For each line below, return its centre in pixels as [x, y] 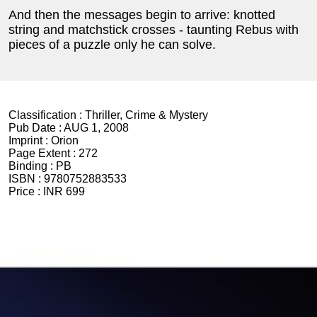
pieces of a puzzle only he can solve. [112, 45]
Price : [26, 191]
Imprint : [30, 140]
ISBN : [26, 179]
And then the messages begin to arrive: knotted [142, 15]
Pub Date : [36, 128]
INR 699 [64, 191]
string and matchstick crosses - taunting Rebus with [154, 30]
